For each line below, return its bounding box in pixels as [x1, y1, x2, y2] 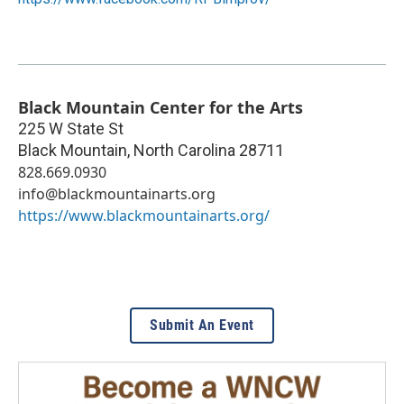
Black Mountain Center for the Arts [18, 96, 303, 118]
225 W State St [18, 118, 124, 138]
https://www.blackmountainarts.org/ [18, 205, 270, 225]
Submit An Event [150, 316, 254, 334]
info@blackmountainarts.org [18, 183, 216, 204]
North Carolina [133, 140, 235, 160]
